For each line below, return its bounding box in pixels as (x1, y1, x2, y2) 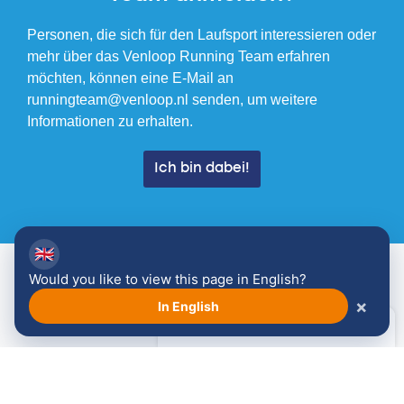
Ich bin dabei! (154, 161, 250, 177)
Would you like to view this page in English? (29, 271, 307, 288)
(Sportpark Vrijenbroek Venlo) (29, 375, 218, 391)
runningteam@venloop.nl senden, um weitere (27, 92, 317, 108)
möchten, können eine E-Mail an (27, 70, 234, 87)
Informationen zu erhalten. (27, 114, 193, 130)
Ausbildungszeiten (102, 310, 302, 334)
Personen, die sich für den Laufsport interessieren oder (27, 27, 376, 43)
